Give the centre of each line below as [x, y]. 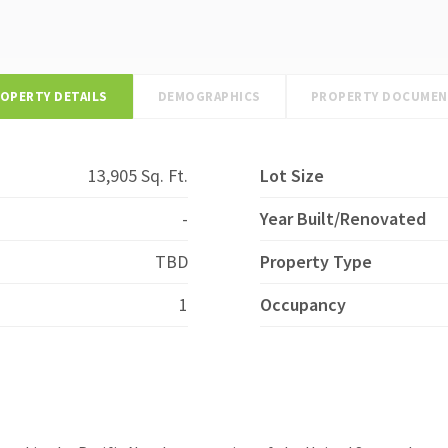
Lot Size [292, 175]
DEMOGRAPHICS [209, 96]
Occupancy [303, 304]
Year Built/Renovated [343, 218]
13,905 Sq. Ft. [138, 175]
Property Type [316, 261]
